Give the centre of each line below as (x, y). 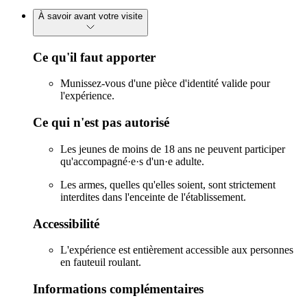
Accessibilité (66, 223)
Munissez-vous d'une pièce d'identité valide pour (165, 84)
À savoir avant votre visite (90, 16)
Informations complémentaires (118, 289)
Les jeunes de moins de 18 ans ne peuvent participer (173, 149)
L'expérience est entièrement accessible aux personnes (177, 250)
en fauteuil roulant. (101, 262)
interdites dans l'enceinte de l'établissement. (153, 197)
